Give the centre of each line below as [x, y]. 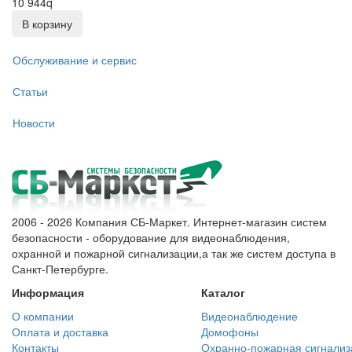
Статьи [30, 91]
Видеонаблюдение [249, 316]
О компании [43, 316]
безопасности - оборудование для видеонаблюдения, [151, 238]
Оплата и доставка [60, 332]
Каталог [223, 293]
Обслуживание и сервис [75, 59]
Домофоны [230, 332]
